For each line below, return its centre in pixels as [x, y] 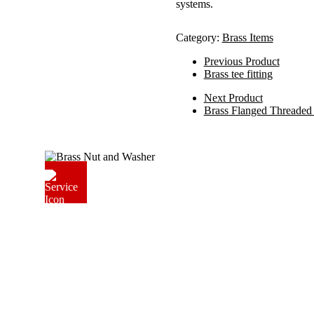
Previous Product [241, 61]
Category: [199, 37]
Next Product [233, 97]
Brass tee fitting [238, 74]
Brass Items [247, 37]
